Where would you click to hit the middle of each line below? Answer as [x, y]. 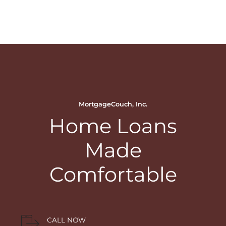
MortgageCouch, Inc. [113, 104]
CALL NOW [66, 220]
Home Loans [113, 126]
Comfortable [113, 174]
